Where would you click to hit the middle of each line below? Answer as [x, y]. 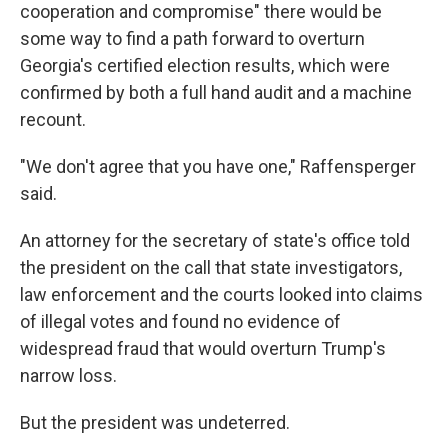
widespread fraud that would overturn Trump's [203, 348]
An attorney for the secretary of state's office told [215, 240]
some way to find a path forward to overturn [192, 38]
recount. [53, 119]
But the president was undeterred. [155, 422]
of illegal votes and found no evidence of [180, 321]
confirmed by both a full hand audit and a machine [216, 92]
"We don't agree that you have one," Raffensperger [218, 166]
